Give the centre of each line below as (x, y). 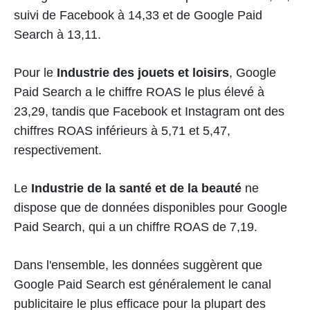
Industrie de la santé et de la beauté (135, 188)
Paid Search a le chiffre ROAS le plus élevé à (139, 92)
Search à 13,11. (57, 35)
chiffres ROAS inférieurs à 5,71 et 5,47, (122, 131)
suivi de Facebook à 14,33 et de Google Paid (138, 15)
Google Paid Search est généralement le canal (143, 284)
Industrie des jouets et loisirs (141, 73)
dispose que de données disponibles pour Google (151, 208)
